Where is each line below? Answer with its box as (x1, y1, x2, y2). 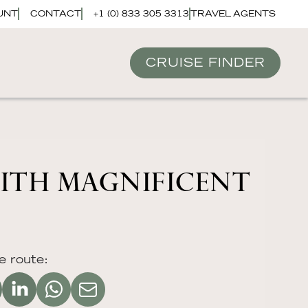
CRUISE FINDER (145, 55, 265, 70)
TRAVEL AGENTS (190, 8, 276, 19)
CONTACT (30, 8, 82, 19)
